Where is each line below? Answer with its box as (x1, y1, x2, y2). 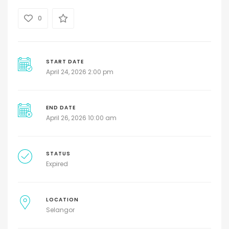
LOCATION (45, 196, 79, 203)
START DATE (45, 58, 84, 65)
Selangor (45, 205, 75, 215)
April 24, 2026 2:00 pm (45, 67, 113, 77)
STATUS (45, 150, 71, 157)
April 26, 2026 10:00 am (45, 113, 117, 123)
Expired (45, 159, 68, 169)
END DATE (45, 104, 76, 111)
